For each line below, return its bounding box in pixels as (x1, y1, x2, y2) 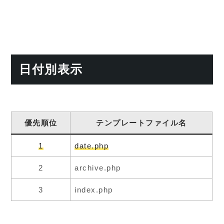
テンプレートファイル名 (96, 118, 187, 127)
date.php (74, 141, 109, 150)
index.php (74, 185, 113, 194)
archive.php (74, 163, 121, 172)
